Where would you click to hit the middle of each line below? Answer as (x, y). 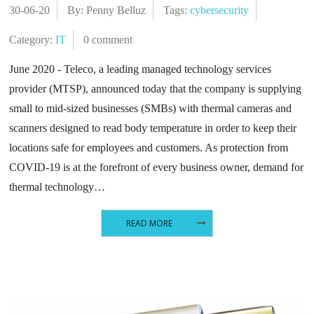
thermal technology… (57, 187)
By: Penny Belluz (107, 10)
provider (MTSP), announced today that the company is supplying (156, 89)
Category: (33, 40)
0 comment (108, 40)
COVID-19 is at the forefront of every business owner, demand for (157, 167)
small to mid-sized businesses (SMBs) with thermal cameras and (151, 108)
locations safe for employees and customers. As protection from (149, 148)
